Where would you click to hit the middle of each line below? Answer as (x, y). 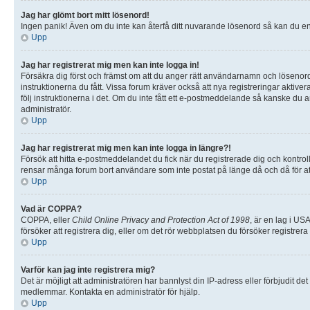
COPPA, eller (46, 220)
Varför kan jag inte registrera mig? (88, 270)
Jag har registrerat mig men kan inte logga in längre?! (126, 148)
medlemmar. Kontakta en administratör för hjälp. (110, 292)
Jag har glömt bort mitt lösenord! (85, 15)
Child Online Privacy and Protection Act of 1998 (161, 220)
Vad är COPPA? (51, 209)
